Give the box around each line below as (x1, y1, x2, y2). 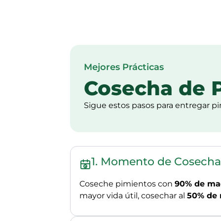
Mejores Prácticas (84, 62, 164, 73)
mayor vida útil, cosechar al (79, 191, 187, 200)
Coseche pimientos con (79, 179, 175, 188)
